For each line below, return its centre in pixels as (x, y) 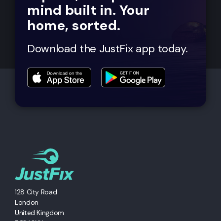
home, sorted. (74, 25)
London (27, 202)
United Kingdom (39, 212)
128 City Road (36, 192)
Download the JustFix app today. (108, 48)
